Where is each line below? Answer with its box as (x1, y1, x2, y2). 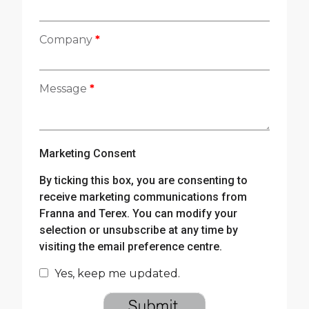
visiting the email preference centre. (39, 240, 222, 253)
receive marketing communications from (39, 190, 247, 203)
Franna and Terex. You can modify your (39, 207, 237, 220)
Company (39, 33, 95, 46)
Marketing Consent (39, 147, 136, 160)
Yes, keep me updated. (54, 267, 180, 280)
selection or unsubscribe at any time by (39, 223, 238, 237)
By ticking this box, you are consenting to (39, 174, 248, 187)
